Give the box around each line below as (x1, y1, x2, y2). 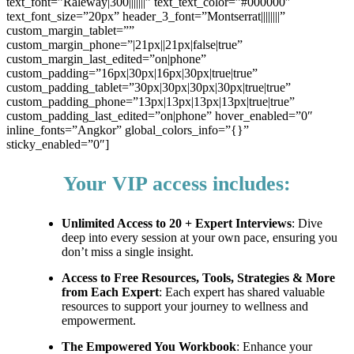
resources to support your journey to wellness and (62, 299, 308, 314)
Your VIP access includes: (63, 172, 291, 196)
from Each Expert (62, 285, 159, 299)
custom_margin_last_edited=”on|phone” (6, 52, 206, 66)
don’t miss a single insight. (62, 245, 194, 259)
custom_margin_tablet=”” (6, 24, 134, 38)
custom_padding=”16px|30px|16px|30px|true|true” (6, 66, 258, 81)
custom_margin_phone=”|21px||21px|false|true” (6, 38, 243, 52)
